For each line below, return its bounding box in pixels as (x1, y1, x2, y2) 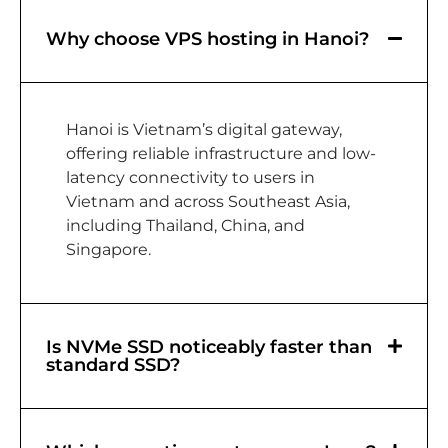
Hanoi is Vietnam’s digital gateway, (66, 120, 342, 140)
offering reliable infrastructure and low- (66, 144, 376, 164)
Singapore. (66, 240, 151, 260)
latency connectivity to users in (66, 168, 315, 188)
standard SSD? (46, 354, 180, 377)
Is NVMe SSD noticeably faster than (46, 336, 372, 359)
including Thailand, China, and (66, 216, 305, 236)
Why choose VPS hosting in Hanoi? (46, 28, 369, 51)
